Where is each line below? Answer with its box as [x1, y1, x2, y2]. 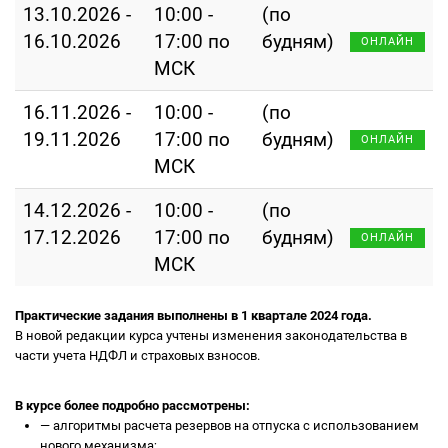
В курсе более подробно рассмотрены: [15, 398, 250, 413]
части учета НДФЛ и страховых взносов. [15, 348, 260, 363]
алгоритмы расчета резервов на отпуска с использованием [50, 418, 419, 433]
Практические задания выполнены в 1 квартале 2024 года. [15, 308, 372, 323]
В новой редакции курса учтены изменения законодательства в [15, 328, 407, 343]
